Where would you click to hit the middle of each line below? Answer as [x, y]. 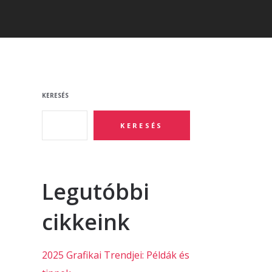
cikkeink [86, 222]
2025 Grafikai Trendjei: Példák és [115, 255]
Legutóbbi [95, 192]
